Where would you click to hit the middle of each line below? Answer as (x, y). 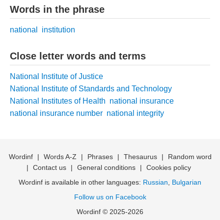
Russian (155, 182)
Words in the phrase (57, 9)
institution (58, 29)
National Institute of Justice (56, 76)
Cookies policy (169, 167)
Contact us (50, 167)
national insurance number (56, 113)
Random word (190, 156)
